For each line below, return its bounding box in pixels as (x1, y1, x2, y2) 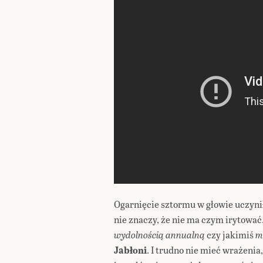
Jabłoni (114, 243, 147, 257)
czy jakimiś (205, 228, 255, 241)
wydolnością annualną (114, 228, 205, 241)
